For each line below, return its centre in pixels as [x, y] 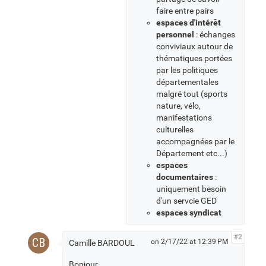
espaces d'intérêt [189, 23]
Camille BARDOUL [102, 243]
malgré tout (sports [192, 94]
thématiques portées [194, 58]
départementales [187, 82]
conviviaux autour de [194, 46]
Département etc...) [192, 153]
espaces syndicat [189, 213]
